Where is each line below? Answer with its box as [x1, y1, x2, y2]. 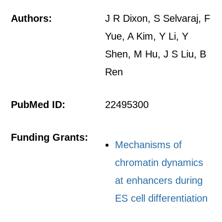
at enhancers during [115, 175, 203, 186]
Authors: [11, 13, 53, 24]
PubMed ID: [11, 99, 66, 110]
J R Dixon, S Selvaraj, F [105, 13, 211, 24]
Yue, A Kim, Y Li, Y [105, 31, 189, 42]
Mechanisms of [115, 139, 182, 150]
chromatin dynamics [115, 157, 204, 168]
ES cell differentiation [115, 193, 208, 204]
